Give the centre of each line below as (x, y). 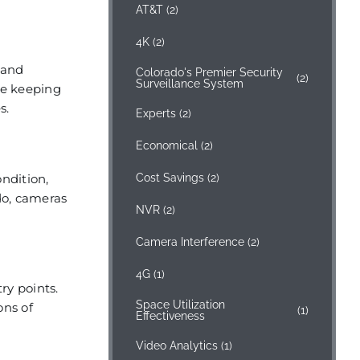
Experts (156, 113)
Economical (167, 145)
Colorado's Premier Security (210, 72)
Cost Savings (170, 178)
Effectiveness (171, 315)
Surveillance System (190, 83)
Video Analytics (177, 346)
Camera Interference (190, 242)
